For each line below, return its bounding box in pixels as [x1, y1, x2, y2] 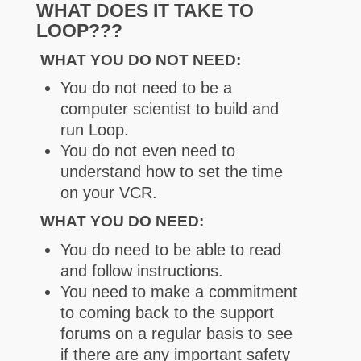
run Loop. [60, 121, 129, 139]
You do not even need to [60, 142, 235, 160]
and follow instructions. [60, 261, 223, 280]
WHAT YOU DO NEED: [39, 213, 204, 230]
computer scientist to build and [60, 100, 279, 118]
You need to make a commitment [60, 282, 297, 301]
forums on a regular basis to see [60, 324, 293, 342]
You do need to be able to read [60, 240, 281, 259]
